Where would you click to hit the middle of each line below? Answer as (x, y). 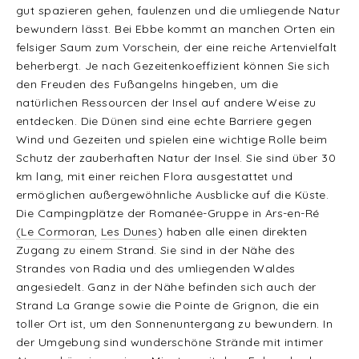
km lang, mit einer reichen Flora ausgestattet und (155, 177)
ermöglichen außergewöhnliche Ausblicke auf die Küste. (173, 195)
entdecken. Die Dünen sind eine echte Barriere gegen (164, 121)
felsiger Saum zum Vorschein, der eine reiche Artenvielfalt (177, 48)
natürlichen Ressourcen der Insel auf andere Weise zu (166, 103)
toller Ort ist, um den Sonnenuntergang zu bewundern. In (175, 324)
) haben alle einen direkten (232, 232)
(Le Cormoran (56, 232)
